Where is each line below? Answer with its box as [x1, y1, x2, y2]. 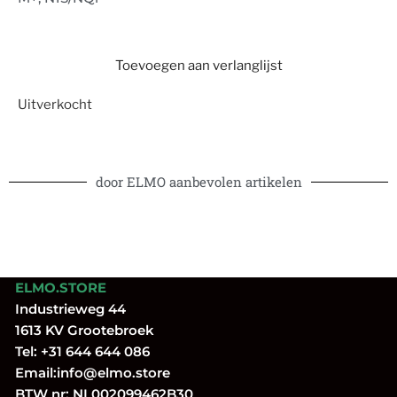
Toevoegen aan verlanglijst [114, 58, 283, 74]
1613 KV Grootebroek [4, 322, 154, 339]
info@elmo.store [57, 364, 170, 382]
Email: [4, 364, 57, 382]
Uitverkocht [18, 97, 92, 113]
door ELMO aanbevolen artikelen [95, 172, 302, 191]
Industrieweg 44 [4, 300, 126, 318]
